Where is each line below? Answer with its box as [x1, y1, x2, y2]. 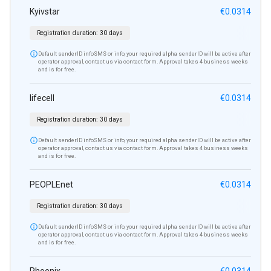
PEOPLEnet [30, 180, 73, 190]
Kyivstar [30, 7, 60, 17]
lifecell [30, 93, 54, 103]
